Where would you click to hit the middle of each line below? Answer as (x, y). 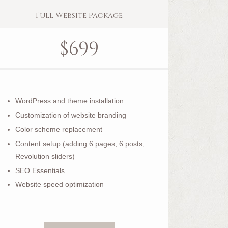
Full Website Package (79, 15)
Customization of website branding (71, 115)
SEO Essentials (40, 170)
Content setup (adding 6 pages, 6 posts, (80, 143)
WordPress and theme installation (70, 101)
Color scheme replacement (59, 129)
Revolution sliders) (45, 156)
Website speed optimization (60, 184)
